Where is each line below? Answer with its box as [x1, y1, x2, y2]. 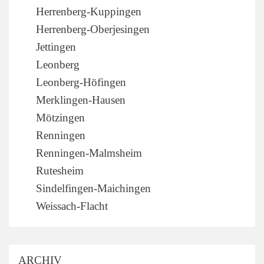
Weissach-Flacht [36, 199, 108, 212]
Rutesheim [36, 164, 84, 177]
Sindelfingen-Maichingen [36, 181, 151, 194]
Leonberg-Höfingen [36, 75, 126, 88]
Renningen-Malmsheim [36, 146, 142, 159]
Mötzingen [36, 111, 85, 124]
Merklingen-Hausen [36, 93, 126, 106]
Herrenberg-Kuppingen [36, 5, 141, 18]
